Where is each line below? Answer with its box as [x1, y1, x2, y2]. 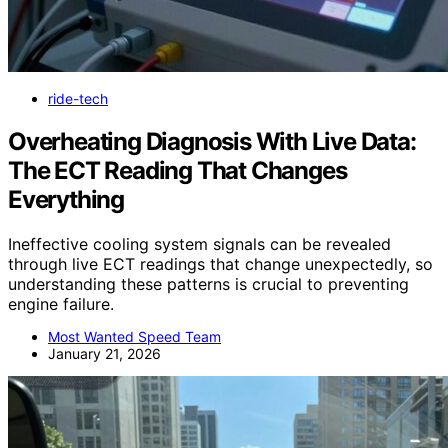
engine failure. [8, 293, 114, 314]
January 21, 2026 [48, 344, 161, 362]
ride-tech [48, 89, 108, 107]
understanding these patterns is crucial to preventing [8, 273, 409, 294]
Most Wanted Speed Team [48, 327, 221, 345]
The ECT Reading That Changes [8, 155, 347, 185]
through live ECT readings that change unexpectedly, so [8, 253, 433, 274]
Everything [8, 184, 125, 214]
